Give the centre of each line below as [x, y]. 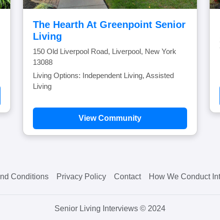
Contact [127, 177]
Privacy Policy [81, 177]
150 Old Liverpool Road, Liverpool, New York [105, 51]
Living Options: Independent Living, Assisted [103, 75]
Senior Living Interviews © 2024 [110, 208]
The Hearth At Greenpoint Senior [109, 25]
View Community [110, 118]
